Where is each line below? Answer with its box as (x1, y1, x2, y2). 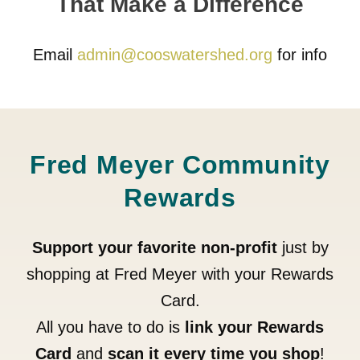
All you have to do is (36, 317, 185, 336)
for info (272, 45, 327, 63)
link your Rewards (185, 317, 324, 336)
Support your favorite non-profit (31, 238, 277, 256)
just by (276, 238, 329, 256)
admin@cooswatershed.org (77, 45, 272, 63)
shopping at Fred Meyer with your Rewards (27, 264, 333, 283)
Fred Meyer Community (30, 149, 330, 179)
